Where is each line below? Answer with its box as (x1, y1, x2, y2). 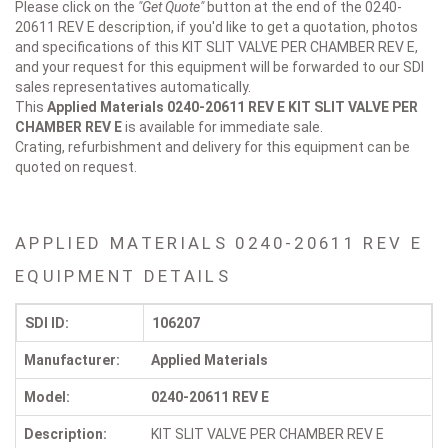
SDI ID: (25, 315, 69, 332)
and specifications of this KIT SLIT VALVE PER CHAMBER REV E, (15, 39, 418, 56)
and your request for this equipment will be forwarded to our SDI (15, 59, 424, 76)
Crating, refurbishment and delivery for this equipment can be (15, 139, 410, 156)
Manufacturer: (24, 352, 120, 369)
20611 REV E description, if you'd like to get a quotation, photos (15, 19, 418, 36)
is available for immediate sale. (122, 119, 323, 136)
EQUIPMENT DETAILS (15, 266, 232, 287)
